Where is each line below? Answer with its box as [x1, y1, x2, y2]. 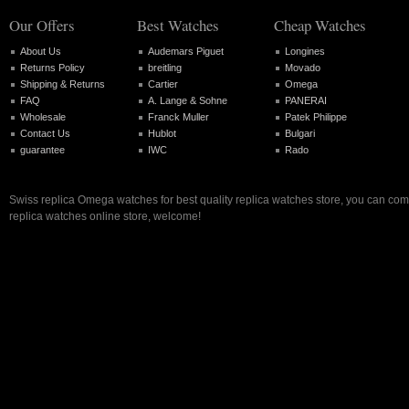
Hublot [148, 127, 176, 139]
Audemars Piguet [148, 45, 224, 57]
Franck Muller [148, 110, 209, 122]
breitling [148, 61, 182, 73]
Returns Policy [20, 61, 85, 73]
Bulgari [285, 127, 315, 139]
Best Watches [137, 15, 219, 37]
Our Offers [9, 15, 75, 37]
